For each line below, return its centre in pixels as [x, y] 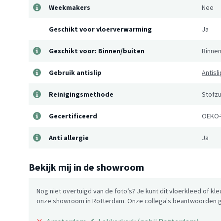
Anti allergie [69, 138]
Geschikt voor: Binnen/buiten [97, 51]
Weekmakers [70, 8]
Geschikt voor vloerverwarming [100, 29]
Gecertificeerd [73, 116]
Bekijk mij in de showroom [86, 167]
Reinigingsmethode [81, 94]
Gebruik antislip [75, 73]
